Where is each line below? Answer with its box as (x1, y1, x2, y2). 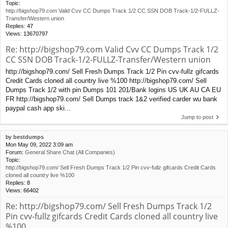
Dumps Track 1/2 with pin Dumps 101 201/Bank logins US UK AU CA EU (6, 85, 221, 94)
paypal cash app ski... (6, 104, 71, 112)
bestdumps (13, 133, 44, 140)
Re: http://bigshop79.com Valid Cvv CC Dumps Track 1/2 (6, 43, 218, 55)
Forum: (6, 149, 25, 155)
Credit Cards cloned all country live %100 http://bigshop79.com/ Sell (6, 76, 207, 84)
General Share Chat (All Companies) (25, 149, 115, 155)
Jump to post (181, 113, 213, 120)
